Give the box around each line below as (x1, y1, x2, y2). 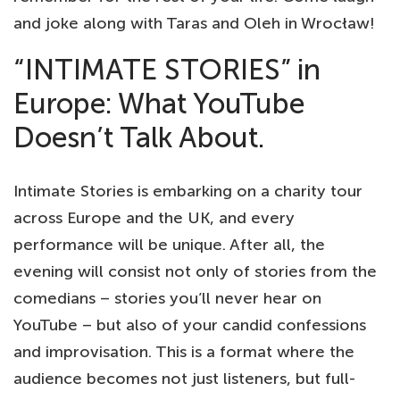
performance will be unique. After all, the (13, 234, 325, 254)
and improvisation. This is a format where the (13, 341, 354, 362)
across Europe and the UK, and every (13, 207, 295, 228)
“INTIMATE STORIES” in (13, 52, 321, 87)
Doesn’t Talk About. (13, 120, 264, 154)
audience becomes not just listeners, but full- (13, 368, 355, 388)
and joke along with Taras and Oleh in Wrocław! (13, 12, 374, 33)
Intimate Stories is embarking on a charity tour (13, 180, 362, 201)
